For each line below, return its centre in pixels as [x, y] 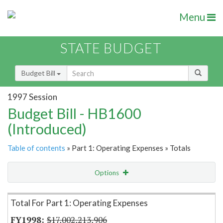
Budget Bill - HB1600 [74, 113]
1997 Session [32, 97]
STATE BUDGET [111, 48]
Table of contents [36, 148]
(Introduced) [47, 129]
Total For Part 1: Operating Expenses [79, 203]
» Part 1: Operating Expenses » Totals [128, 148]
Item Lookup [30, 194]
